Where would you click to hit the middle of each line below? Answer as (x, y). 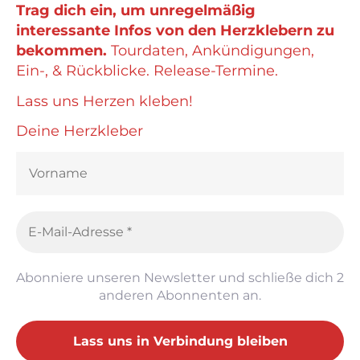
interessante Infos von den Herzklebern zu (175, 31)
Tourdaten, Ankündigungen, (211, 51)
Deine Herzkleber (80, 131)
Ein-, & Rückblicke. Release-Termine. (147, 71)
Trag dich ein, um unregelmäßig (136, 11)
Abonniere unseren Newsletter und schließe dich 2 (180, 278)
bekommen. (61, 51)
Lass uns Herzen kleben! (104, 101)
